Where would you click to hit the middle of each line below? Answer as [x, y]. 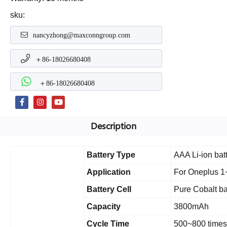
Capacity [104, 207]
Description [113, 126]
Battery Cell [109, 190]
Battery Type [111, 155]
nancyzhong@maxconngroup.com [82, 35]
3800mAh [191, 207]
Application [109, 172]
